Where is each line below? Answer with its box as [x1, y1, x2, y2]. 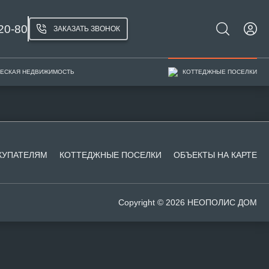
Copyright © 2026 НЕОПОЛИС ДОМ [118, 197, 257, 207]
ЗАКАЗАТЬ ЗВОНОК [53, 25, 120, 33]
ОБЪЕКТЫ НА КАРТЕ [174, 150, 257, 160]
